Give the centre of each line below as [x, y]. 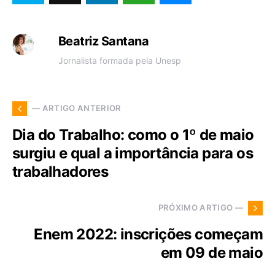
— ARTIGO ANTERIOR [77, 108]
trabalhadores [60, 171]
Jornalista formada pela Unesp [119, 60]
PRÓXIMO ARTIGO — [200, 208]
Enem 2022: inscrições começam [148, 234]
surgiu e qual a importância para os [133, 153]
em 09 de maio [211, 252]
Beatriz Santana [103, 41]
